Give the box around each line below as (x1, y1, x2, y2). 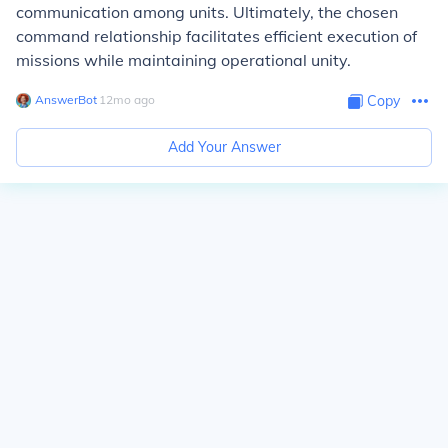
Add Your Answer (167, 138, 281, 156)
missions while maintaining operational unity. (16, 50, 351, 70)
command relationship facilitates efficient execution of (16, 26, 417, 46)
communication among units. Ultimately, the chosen (16, 2, 398, 22)
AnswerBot (35, 92, 97, 107)
